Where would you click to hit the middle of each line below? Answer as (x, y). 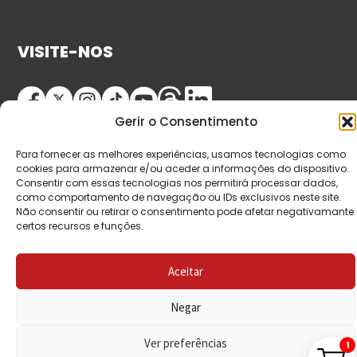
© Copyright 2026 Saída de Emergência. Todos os (178, 212)
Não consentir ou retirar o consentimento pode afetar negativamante (185, 212)
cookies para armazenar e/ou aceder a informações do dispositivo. (182, 169)
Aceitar (186, 271)
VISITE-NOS (66, 52)
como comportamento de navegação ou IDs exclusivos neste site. (178, 197)
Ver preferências (186, 343)
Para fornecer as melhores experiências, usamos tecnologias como (181, 154)
